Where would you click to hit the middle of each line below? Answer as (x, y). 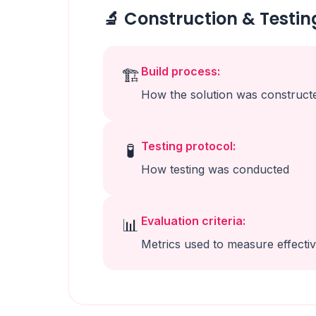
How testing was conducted (215, 169)
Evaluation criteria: (193, 221)
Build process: (181, 71)
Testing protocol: (188, 146)
